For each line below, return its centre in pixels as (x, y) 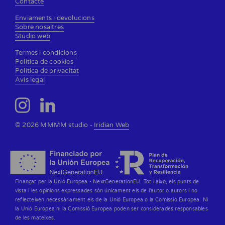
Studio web (33, 36)
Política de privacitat (47, 71)
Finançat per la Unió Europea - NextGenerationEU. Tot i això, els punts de (107, 182)
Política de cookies (44, 62)
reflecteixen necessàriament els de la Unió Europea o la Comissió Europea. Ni (112, 200)
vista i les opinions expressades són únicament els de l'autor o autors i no (106, 191)
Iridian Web (112, 125)
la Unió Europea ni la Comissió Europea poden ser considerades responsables (111, 209)
